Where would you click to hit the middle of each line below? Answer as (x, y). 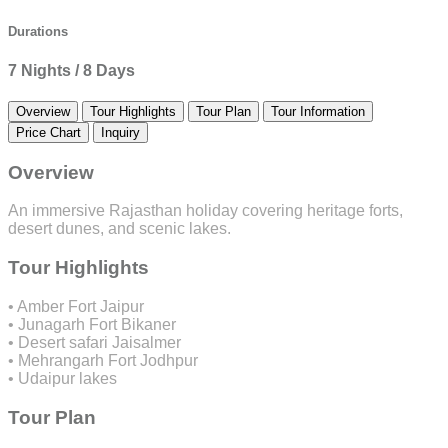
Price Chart (48, 132)
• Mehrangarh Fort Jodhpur (103, 360)
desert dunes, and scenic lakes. (119, 229)
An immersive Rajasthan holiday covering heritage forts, (205, 211)
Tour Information (318, 111)
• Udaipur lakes (62, 378)
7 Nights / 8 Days (71, 70)
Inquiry (120, 132)
